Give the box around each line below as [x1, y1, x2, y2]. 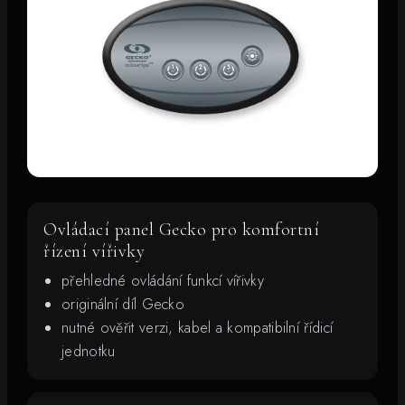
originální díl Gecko [61, 293, 184, 315]
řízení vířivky [43, 240, 145, 262]
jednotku [61, 340, 116, 362]
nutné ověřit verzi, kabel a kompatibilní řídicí [61, 316, 334, 338]
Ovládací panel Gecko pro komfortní [43, 218, 319, 240]
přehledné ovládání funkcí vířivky [61, 269, 264, 291]
